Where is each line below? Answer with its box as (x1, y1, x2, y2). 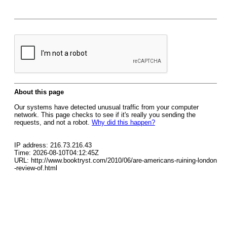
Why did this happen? (92, 119, 155, 126)
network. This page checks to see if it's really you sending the (14, 111, 196, 119)
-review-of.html (14, 164, 57, 172)
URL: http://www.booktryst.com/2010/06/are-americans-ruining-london (14, 157, 217, 164)
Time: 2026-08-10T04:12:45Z (14, 149, 99, 157)
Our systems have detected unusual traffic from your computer (14, 103, 199, 111)
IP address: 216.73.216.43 (14, 141, 92, 149)
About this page (14, 88, 64, 96)
